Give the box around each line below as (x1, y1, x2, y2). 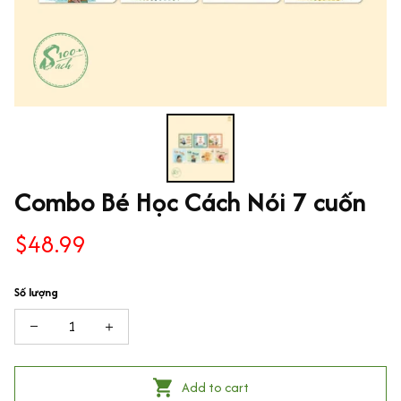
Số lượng (14, 283, 58, 301)
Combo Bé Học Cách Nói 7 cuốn (14, 182, 366, 221)
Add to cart (182, 378, 250, 397)
